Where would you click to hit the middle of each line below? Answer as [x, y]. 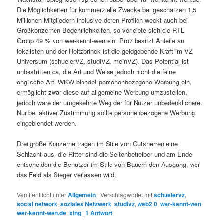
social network [37, 204]
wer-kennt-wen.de [42, 212]
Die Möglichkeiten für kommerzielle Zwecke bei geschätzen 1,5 [107, 10]
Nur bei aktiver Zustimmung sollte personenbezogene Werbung [106, 113]
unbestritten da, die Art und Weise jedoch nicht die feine [96, 72]
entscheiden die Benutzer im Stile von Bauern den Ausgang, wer [109, 165]
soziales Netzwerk [86, 204]
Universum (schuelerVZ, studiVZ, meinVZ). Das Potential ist [103, 61]
